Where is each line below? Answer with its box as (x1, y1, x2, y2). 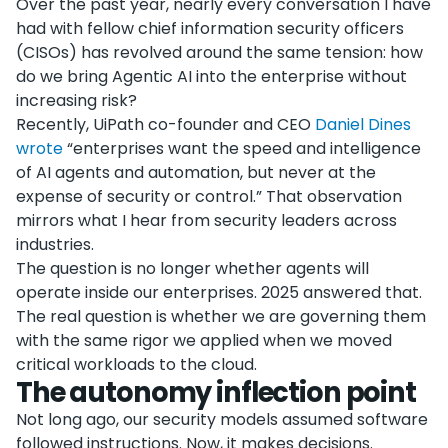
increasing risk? (16, 89, 137, 112)
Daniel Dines (315, 113, 411, 136)
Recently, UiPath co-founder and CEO (16, 113, 315, 136)
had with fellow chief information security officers (16, 17, 404, 40)
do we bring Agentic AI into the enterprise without (16, 65, 407, 88)
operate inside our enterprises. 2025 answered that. (16, 281, 422, 304)
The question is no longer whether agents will (16, 257, 369, 280)
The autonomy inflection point (16, 373, 416, 412)
